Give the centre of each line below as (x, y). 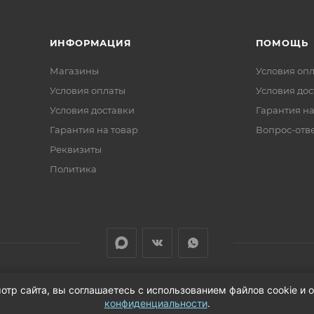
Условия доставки (92, 110)
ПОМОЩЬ (282, 43)
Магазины (74, 71)
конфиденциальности (156, 303)
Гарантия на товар (94, 130)
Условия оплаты (87, 90)
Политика (73, 169)
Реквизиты (75, 149)
